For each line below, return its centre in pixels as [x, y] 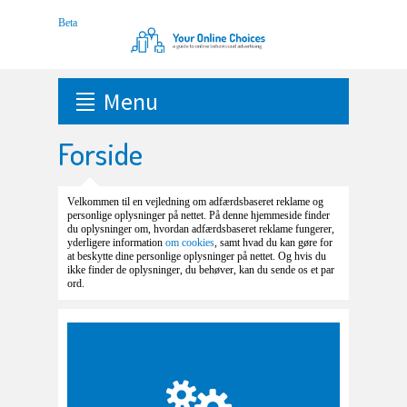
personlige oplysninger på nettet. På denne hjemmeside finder [199, 215]
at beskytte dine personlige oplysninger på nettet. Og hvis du [197, 256]
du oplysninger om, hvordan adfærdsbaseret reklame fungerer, [201, 229]
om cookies [190, 243]
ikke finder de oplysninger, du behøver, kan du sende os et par [201, 270]
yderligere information [116, 243]
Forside [100, 153]
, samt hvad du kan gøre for [273, 243]
